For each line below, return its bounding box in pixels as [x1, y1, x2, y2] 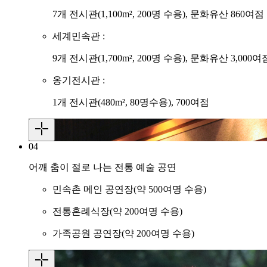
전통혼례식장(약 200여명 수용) [52, 206, 182, 217]
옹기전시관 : [52, 75, 105, 86]
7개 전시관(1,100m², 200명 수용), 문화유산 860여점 [52, 9, 264, 20]
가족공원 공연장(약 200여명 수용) [52, 228, 194, 239]
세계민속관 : [52, 31, 105, 42]
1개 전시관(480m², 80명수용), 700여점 [52, 97, 209, 108]
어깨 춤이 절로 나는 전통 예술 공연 [29, 162, 176, 173]
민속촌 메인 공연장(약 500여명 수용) [52, 184, 206, 195]
